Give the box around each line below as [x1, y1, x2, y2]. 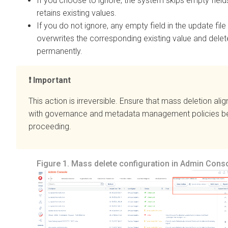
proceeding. [28, 121, 71, 131]
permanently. [37, 46, 82, 56]
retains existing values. [37, 8, 117, 18]
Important [33, 75, 71, 85]
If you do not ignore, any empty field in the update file [37, 20, 226, 31]
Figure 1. [37, 158, 71, 168]
